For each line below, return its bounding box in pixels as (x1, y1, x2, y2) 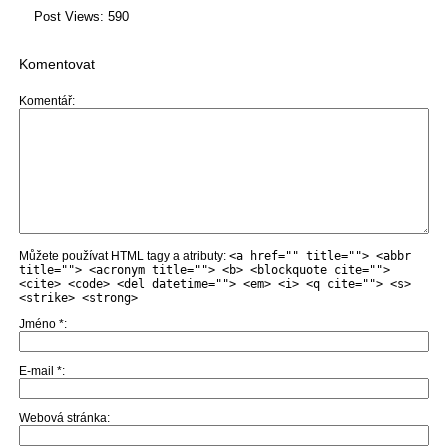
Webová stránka (18, 411, 107, 426)
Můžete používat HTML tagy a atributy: (18, 249, 229, 264)
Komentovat (18, 56, 95, 73)
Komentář (18, 94, 72, 109)
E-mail (18, 364, 57, 379)
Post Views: (33, 9, 104, 25)
